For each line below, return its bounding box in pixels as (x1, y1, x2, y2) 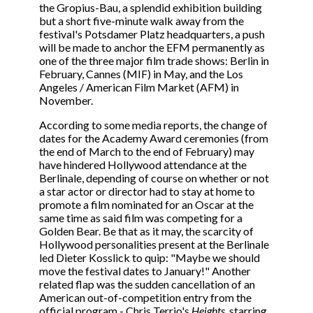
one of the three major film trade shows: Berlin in (39, 54, 269, 68)
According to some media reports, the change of (39, 118, 268, 132)
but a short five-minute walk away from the (39, 14, 244, 28)
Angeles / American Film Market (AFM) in (39, 80, 239, 94)
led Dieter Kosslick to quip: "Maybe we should (39, 251, 260, 265)
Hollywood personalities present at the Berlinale (39, 238, 269, 252)
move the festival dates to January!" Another (39, 264, 251, 278)
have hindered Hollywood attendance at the (39, 158, 247, 172)
